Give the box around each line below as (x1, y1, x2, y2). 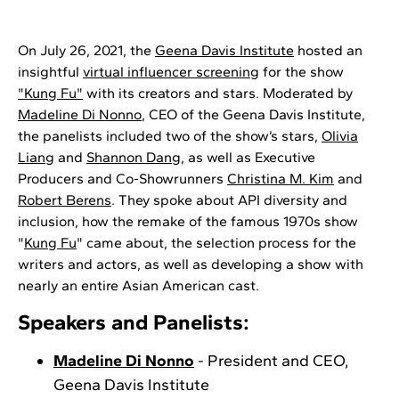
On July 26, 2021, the (18, 42, 155, 60)
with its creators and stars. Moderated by (83, 85, 353, 102)
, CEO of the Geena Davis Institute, (142, 106, 365, 124)
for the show (259, 63, 344, 81)
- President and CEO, (194, 350, 349, 370)
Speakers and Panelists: (18, 308, 249, 335)
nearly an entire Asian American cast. (18, 277, 263, 295)
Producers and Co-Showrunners (18, 170, 227, 188)
